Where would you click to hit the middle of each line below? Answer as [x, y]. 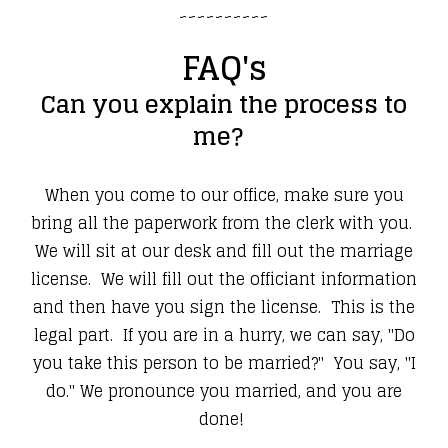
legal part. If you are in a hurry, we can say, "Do [224, 335]
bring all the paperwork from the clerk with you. [224, 223]
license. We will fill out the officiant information [224, 279]
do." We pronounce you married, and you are [224, 391]
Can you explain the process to [224, 105]
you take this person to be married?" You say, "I [224, 363]
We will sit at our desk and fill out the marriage [224, 251]
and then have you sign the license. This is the [224, 307]
